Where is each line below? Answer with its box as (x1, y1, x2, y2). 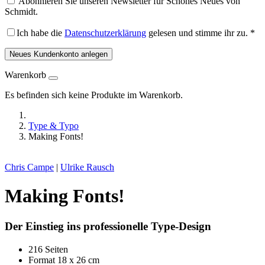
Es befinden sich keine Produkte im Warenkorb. (5, 90, 183, 100)
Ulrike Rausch (60, 162, 114, 172)
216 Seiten (28, 244, 68, 254)
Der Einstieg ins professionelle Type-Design (5, 219, 211, 232)
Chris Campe (5, 162, 54, 172)
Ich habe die (17, 28, 64, 38)
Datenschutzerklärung (64, 28, 146, 38)
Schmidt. (5, 7, 38, 17)
